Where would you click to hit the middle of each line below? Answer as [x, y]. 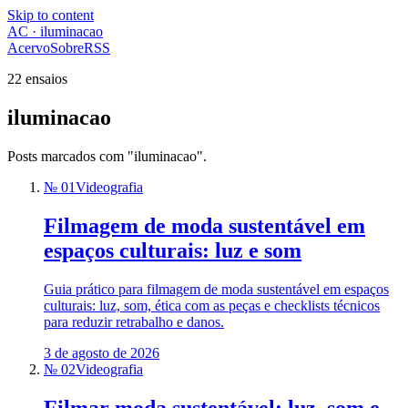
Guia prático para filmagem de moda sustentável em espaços [216, 289]
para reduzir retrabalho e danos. [134, 321]
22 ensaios [37, 79]
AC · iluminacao [55, 31]
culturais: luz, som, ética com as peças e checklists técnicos [212, 305]
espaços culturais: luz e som [173, 250]
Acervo [29, 48]
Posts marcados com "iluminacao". [107, 156]
